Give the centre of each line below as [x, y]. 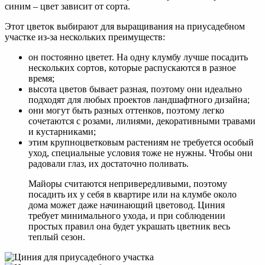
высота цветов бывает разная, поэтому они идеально [135, 89]
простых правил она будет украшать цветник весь [129, 227]
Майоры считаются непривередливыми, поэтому [128, 184]
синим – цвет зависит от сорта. [67, 7]
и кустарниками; [62, 132]
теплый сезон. [57, 237]
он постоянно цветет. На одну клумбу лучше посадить [138, 57]
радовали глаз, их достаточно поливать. [109, 164]
